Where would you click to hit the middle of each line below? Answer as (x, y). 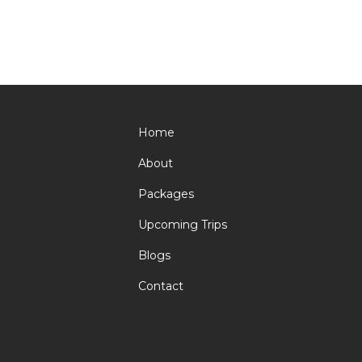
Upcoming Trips (183, 224)
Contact (161, 286)
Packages (166, 194)
